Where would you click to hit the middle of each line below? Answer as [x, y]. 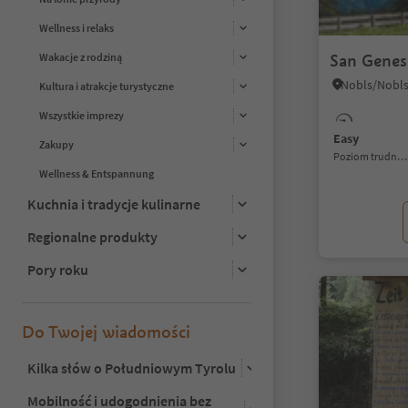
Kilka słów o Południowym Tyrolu [132, 367]
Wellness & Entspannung [97, 173]
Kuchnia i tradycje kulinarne [114, 204]
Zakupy [56, 145]
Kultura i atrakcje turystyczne [107, 87]
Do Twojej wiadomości [106, 331]
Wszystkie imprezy [82, 116]
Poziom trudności [368, 156]
